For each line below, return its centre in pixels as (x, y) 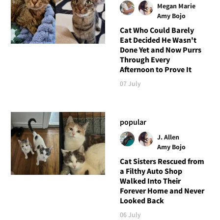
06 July (130, 214)
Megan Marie (176, 6)
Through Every (145, 59)
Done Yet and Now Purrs (160, 49)
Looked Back (142, 200)
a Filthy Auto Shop (151, 171)
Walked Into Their (150, 180)
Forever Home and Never (162, 190)
